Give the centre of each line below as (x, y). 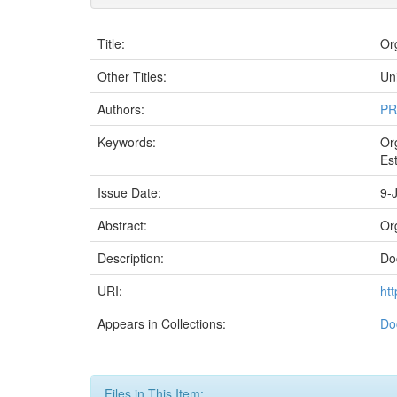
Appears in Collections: (162, 323)
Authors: (123, 109)
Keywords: (128, 142)
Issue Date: (131, 192)
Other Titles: (134, 76)
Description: (132, 258)
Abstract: (124, 225)
